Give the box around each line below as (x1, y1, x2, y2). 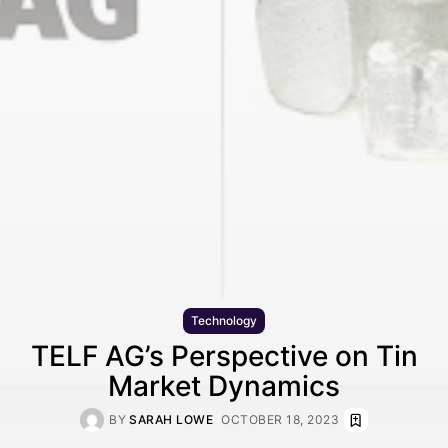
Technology (191, 313, 257, 329)
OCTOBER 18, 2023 (221, 412, 339, 428)
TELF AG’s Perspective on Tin (30, 339, 418, 374)
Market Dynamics (108, 369, 340, 404)
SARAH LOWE (129, 412, 213, 428)
